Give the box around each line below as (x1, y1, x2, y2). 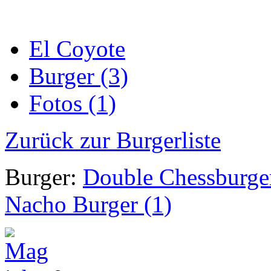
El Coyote (29, 36, 125, 62)
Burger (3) (29, 63, 128, 90)
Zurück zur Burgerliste (5, 127, 221, 154)
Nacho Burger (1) (5, 191, 172, 218)
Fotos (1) (29, 90, 116, 117)
